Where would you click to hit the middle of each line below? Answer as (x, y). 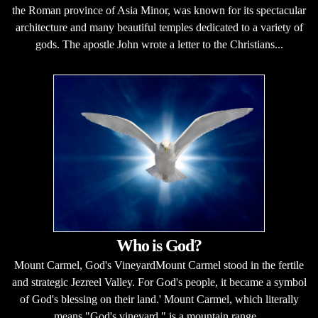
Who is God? (159, 246)
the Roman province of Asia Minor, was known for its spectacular (159, 10)
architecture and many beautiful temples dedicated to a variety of (159, 27)
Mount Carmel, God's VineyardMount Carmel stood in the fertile (159, 265)
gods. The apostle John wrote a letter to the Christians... (159, 44)
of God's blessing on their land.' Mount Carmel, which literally (159, 299)
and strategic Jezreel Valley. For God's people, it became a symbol (159, 282)
